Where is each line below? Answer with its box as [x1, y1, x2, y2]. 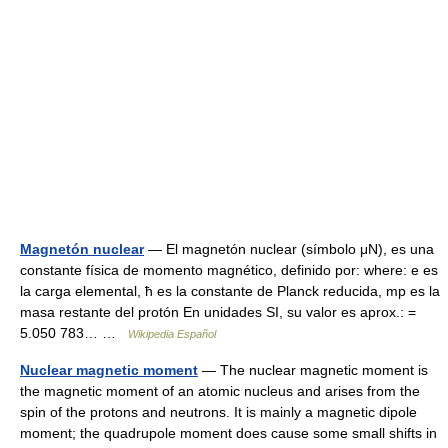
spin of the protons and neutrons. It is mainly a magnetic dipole [20, 404, 417, 421]
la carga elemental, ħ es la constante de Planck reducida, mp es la [20, 283, 440, 300]
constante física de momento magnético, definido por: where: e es [20, 262, 438, 279]
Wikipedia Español [128, 328, 216, 341]
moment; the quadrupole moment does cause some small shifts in [20, 425, 437, 442]
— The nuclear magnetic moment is [198, 362, 428, 379]
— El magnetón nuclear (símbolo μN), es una [144, 241, 434, 258]
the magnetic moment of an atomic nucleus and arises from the [20, 383, 420, 400]
